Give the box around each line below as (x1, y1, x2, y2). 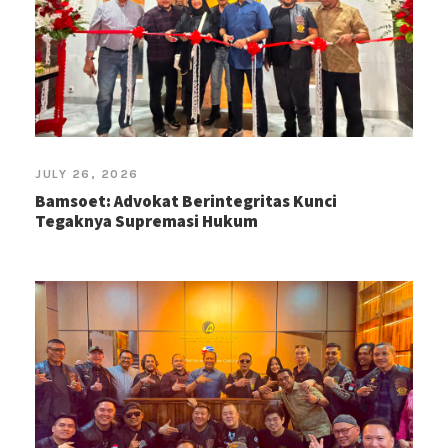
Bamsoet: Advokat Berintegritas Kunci (35, 190, 337, 212)
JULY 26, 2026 (35, 167, 139, 181)
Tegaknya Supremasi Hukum (35, 210, 258, 232)
